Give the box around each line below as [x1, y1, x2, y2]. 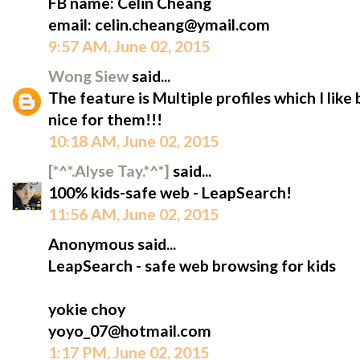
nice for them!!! [48, 110, 162, 129]
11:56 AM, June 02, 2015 [48, 205, 219, 224]
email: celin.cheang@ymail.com [48, 15, 270, 35]
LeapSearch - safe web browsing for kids [48, 256, 336, 276]
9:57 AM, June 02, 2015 [48, 37, 210, 56]
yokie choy [48, 300, 125, 319]
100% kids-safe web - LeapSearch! [48, 183, 292, 202]
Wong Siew [48, 67, 132, 86]
